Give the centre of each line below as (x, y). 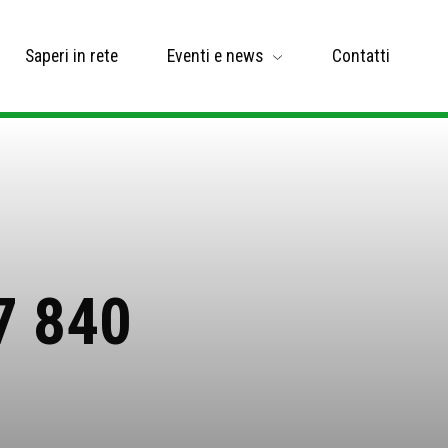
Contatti (360, 55)
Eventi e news (216, 55)
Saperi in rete (71, 55)
